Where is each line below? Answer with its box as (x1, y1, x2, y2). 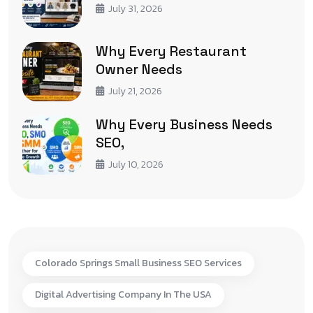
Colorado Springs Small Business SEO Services (35, 256, 242, 271)
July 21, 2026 (108, 84, 162, 99)
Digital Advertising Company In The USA (35, 287, 212, 303)
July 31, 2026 (108, 1, 163, 17)
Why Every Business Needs (96, 115, 272, 134)
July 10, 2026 (108, 157, 163, 173)
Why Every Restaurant (96, 42, 247, 61)
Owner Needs (96, 60, 182, 79)
